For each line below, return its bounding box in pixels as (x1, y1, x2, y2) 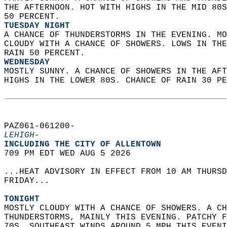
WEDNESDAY (4, 58, 50, 67)
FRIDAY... (4, 176, 60, 185)
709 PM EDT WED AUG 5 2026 (4, 149, 141, 158)
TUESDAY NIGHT (4, 21, 70, 30)
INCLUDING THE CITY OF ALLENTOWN (4, 140, 171, 149)
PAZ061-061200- (4, 122, 85, 131)
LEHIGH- (4, 131, 40, 140)
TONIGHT (4, 195, 40, 204)
